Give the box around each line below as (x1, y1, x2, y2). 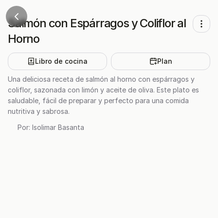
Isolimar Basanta (32, 123, 84, 131)
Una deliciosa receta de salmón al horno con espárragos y (8, 75, 195, 83)
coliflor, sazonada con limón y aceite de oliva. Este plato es (8, 86, 199, 94)
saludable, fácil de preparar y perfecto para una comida (8, 96, 189, 105)
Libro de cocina (35, 57, 88, 65)
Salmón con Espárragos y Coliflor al (8, 16, 186, 30)
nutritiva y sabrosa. (8, 107, 70, 115)
